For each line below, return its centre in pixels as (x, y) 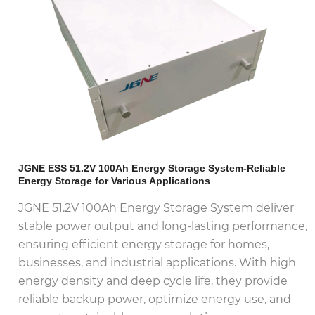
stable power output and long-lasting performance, (163, 226)
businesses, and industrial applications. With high (157, 263)
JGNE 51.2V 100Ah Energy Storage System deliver (156, 208)
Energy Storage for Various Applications (115, 180)
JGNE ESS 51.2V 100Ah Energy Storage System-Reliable (152, 168)
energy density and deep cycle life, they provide (153, 281)
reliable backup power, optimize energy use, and (155, 300)
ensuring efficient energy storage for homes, (144, 245)
